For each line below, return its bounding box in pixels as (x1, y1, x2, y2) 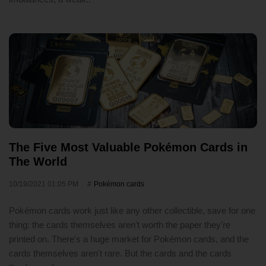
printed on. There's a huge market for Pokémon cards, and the (9, 234, 249, 244)
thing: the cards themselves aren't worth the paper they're (9, 220, 230, 230)
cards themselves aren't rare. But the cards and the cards (9, 248, 232, 258)
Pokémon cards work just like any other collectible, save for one (9, 205, 255, 216)
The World (9, 155, 67, 168)
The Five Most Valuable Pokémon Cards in (9, 141, 248, 154)
